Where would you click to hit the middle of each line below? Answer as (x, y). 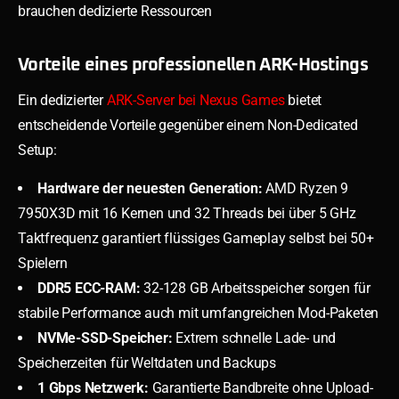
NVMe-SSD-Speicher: (105, 338)
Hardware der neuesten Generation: (150, 188)
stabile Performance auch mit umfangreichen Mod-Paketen (199, 313)
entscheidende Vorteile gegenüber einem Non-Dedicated (188, 125)
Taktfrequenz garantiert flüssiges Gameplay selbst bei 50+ (196, 238)
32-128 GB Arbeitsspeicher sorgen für (256, 288)
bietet (303, 100)
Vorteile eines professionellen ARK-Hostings (193, 65)
